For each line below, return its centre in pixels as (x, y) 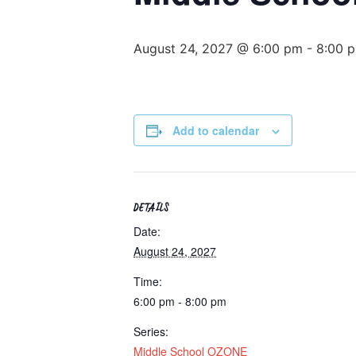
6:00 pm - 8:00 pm (180, 301)
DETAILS (151, 210)
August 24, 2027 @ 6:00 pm (218, 48)
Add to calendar (216, 130)
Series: (151, 331)
